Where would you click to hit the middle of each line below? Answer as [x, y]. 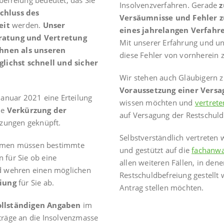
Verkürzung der [37, 110]
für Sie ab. [35, 183]
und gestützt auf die [156, 150]
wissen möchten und [157, 103]
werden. [26, 25]
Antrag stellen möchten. [162, 188]
